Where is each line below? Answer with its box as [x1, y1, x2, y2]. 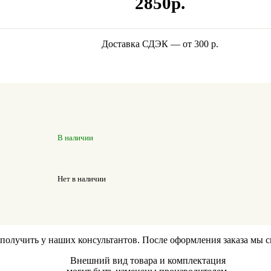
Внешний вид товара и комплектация [70, 255, 226, 266]
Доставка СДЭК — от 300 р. [101, 38, 218, 49]
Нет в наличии [57, 174, 106, 184]
